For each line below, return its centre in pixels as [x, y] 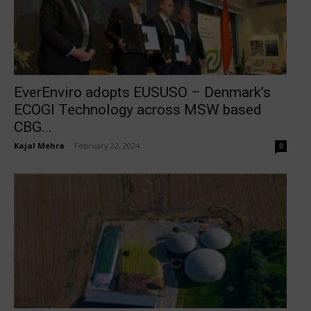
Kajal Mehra [39, 145]
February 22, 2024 [107, 145]
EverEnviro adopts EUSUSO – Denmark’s [142, 92]
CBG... [33, 127]
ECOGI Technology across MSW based [138, 109]
